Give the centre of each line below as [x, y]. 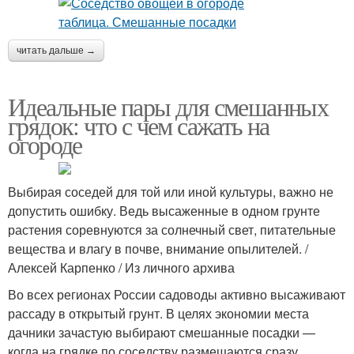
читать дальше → [56, 51]
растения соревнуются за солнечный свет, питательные [172, 230]
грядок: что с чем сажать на [139, 125]
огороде [45, 144]
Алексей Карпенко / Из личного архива [121, 267]
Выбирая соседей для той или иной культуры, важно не [171, 192]
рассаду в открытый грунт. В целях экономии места [158, 313]
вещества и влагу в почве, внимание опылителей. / [158, 249]
